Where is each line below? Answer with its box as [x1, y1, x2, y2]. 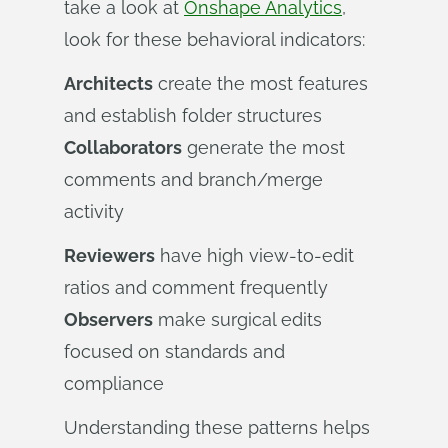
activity [64, 201, 124, 222]
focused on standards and [64, 341, 285, 362]
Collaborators [64, 137, 182, 158]
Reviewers [64, 245, 155, 266]
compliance [64, 373, 164, 394]
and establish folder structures [64, 105, 322, 126]
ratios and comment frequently [64, 277, 328, 298]
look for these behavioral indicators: [64, 29, 365, 50]
